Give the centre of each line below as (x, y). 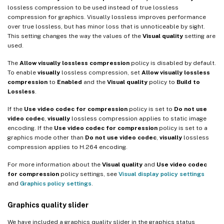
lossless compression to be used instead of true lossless (93, 8)
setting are (199, 36)
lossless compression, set (101, 73)
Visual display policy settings (161, 174)
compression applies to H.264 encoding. (67, 147)
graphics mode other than (46, 138)
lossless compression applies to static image (138, 119)
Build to (188, 82)
